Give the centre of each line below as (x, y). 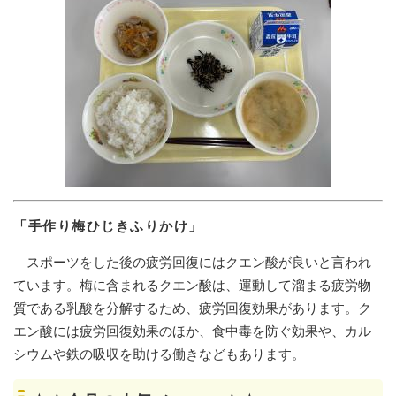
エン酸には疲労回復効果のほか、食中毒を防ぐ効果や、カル (192, 331)
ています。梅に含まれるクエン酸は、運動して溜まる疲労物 (192, 286)
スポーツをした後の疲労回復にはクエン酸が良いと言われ (192, 263)
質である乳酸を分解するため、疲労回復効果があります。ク (192, 308)
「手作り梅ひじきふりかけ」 (108, 226)
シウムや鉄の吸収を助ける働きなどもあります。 (159, 354)
